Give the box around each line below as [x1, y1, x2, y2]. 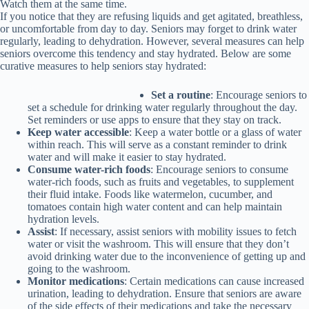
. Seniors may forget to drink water [146, 22, 297, 34]
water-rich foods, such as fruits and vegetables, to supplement [28, 175, 294, 188]
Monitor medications [28, 275, 124, 287]
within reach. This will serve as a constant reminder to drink [28, 138, 287, 150]
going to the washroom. [28, 262, 130, 275]
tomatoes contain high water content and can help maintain [28, 200, 282, 212]
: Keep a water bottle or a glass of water [129, 126, 301, 138]
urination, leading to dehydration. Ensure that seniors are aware [28, 287, 301, 299]
